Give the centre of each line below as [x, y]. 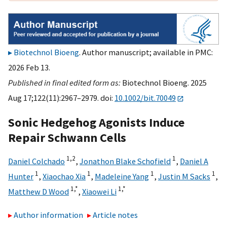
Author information [48, 215]
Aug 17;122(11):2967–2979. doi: [61, 98]
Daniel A [194, 161]
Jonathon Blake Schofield [125, 161]
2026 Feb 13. [29, 68]
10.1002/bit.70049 [145, 98]
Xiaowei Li [99, 191]
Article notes [116, 215]
